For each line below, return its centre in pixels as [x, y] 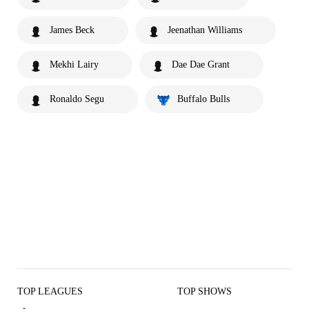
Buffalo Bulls [203, 99]
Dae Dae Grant [201, 64]
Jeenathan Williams [205, 30]
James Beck [72, 30]
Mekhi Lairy [74, 64]
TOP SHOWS [205, 291]
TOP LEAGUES [50, 291]
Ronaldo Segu [77, 99]
